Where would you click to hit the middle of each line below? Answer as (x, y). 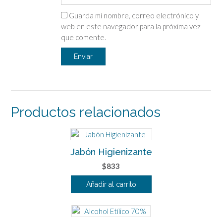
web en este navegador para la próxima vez (131, 26)
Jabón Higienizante (111, 152)
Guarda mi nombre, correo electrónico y (134, 15)
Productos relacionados (86, 112)
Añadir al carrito (111, 184)
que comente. (83, 37)
